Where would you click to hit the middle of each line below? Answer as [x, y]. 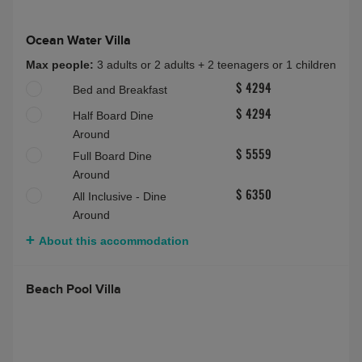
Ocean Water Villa [78, 41]
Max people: [61, 65]
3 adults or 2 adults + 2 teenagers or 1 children [217, 65]
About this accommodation [114, 241]
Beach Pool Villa [74, 290]
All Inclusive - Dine [120, 197]
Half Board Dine [113, 116]
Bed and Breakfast [120, 90]
